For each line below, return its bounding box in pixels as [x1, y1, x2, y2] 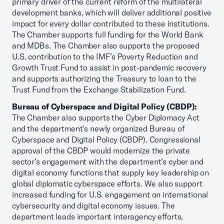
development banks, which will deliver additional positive [12, 7, 211, 17]
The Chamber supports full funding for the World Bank [12, 29, 203, 39]
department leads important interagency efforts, [12, 211, 183, 221]
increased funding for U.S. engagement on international [12, 189, 208, 199]
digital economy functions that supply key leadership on [12, 167, 209, 177]
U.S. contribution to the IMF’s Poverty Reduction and [12, 51, 198, 61]
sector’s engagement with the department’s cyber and [12, 156, 203, 166]
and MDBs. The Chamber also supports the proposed [12, 40, 200, 50]
